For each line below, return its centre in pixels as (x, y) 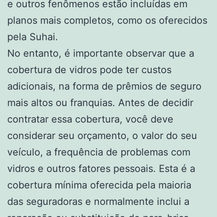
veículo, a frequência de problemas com (99, 152)
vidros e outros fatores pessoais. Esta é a (101, 168)
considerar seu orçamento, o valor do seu (102, 135)
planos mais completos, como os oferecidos (107, 20)
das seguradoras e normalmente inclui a (98, 201)
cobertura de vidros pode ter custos (89, 70)
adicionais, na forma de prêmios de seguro (104, 86)
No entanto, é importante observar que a (101, 53)
